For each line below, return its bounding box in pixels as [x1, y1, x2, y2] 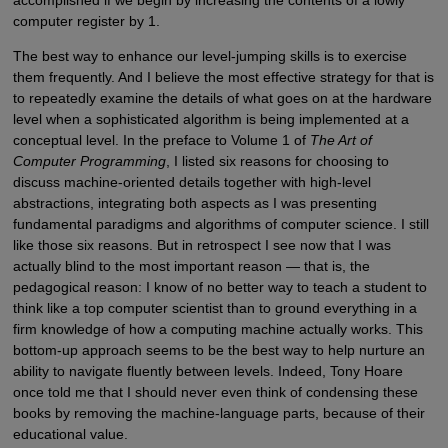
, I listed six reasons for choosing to [165, 153, 389, 170]
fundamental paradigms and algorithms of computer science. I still [12, 216, 429, 233]
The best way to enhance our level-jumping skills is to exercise [12, 48, 407, 65]
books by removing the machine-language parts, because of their [12, 405, 425, 422]
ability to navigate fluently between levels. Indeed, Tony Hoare [12, 363, 403, 380]
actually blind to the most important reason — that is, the [12, 258, 370, 275]
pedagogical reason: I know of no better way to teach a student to [12, 279, 427, 296]
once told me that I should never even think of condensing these [12, 384, 418, 401]
